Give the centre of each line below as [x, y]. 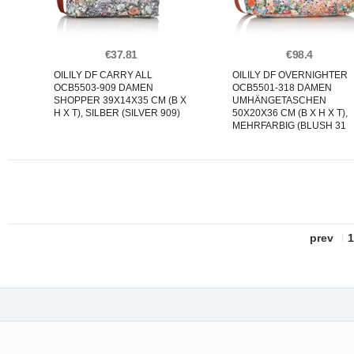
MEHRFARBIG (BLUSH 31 [289, 126]
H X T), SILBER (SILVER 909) [117, 113]
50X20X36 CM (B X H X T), [290, 113]
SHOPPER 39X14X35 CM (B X [120, 100]
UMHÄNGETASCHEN [279, 100]
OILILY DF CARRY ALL [103, 75]
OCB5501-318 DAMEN [282, 88]
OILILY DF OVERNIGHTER [290, 75]
